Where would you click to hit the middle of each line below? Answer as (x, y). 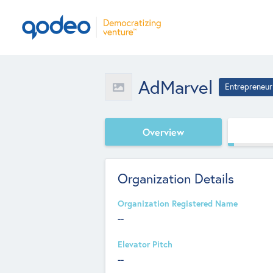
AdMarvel (175, 87)
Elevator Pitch (145, 244)
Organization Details (176, 179)
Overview (163, 132)
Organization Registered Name (178, 204)
